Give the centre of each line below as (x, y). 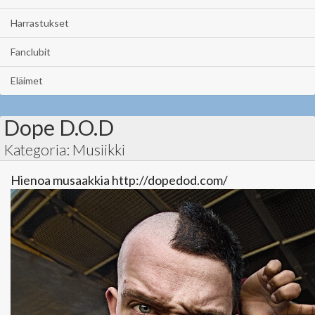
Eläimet (27, 81)
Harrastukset (40, 23)
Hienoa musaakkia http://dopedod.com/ (119, 180)
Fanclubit (31, 52)
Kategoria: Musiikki (64, 149)
